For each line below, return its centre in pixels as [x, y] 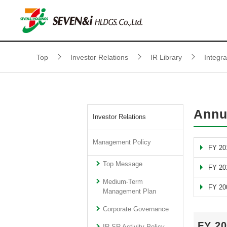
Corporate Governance [136, 209]
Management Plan [130, 192]
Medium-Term [123, 182]
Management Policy [122, 142]
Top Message [123, 164]
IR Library [166, 57]
